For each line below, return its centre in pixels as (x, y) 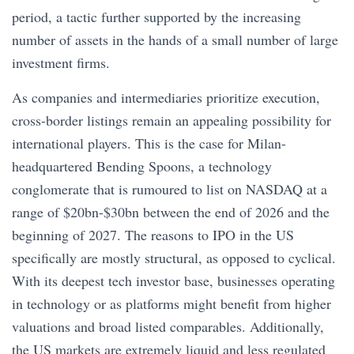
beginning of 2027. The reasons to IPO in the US (153, 235)
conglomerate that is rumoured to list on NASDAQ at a (169, 189)
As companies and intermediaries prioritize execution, (166, 97)
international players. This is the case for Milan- (149, 143)
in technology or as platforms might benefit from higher (171, 303)
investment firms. (61, 62)
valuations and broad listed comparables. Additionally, (168, 326)
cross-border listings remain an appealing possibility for (171, 120)
